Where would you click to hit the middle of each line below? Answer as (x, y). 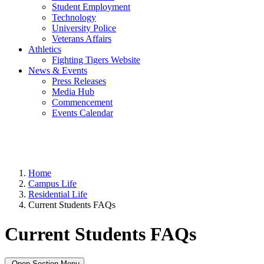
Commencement (82, 103)
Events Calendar (82, 113)
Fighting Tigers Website (96, 60)
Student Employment (91, 7)
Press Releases (79, 81)
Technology (74, 18)
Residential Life (58, 194)
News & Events (58, 71)
